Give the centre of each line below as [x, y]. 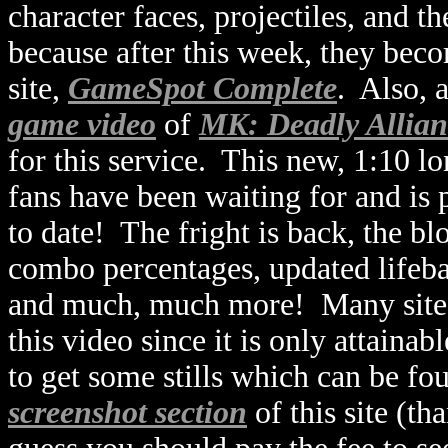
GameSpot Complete [202, 88]
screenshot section [127, 412]
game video [82, 124]
